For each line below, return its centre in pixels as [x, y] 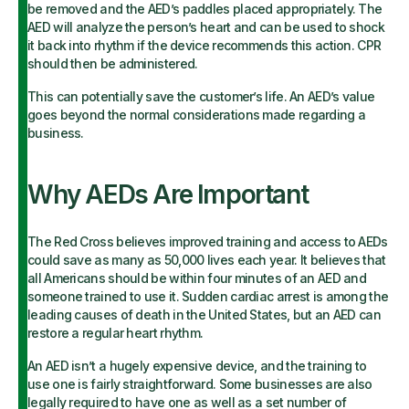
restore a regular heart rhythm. [117, 333]
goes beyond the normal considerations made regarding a [197, 115]
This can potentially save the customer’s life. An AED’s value [201, 96]
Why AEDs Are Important [168, 194]
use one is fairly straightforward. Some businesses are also [200, 384]
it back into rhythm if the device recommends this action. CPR [204, 45]
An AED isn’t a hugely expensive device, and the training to [197, 366]
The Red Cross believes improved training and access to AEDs [208, 241]
